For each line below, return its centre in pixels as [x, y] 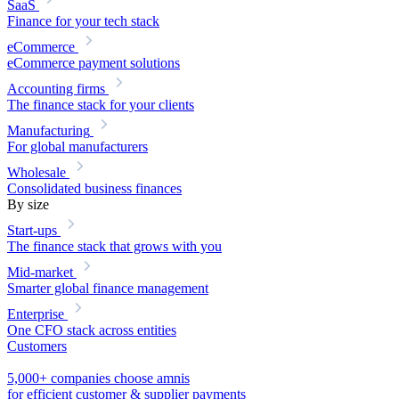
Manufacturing [49, 130]
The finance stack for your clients [101, 104]
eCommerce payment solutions [94, 62]
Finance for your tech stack [83, 20]
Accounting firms [56, 88]
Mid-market [40, 272]
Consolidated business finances [94, 188]
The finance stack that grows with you [114, 246]
